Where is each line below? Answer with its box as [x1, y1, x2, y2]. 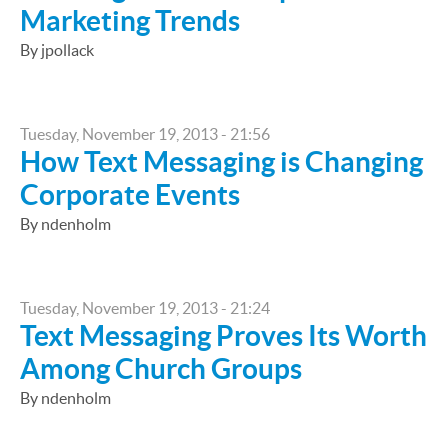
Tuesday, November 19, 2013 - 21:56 [20, 125, 270, 143]
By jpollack [20, 41, 94, 59]
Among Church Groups [20, 353, 302, 385]
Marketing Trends [20, 5, 240, 37]
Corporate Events [20, 179, 240, 211]
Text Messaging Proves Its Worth [20, 320, 427, 352]
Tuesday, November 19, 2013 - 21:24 [20, 299, 270, 317]
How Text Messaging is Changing [20, 146, 423, 178]
